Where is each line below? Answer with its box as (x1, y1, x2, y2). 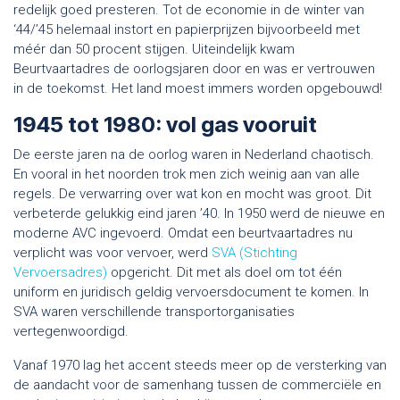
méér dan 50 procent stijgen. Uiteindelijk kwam (13, 40, 295, 57)
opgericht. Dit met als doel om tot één (107, 263, 342, 280)
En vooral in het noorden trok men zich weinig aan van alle (13, 165, 360, 182)
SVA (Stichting (212, 244, 297, 261)
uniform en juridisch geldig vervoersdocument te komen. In (13, 283, 369, 300)
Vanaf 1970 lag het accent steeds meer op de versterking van (13, 356, 387, 373)
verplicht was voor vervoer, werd (13, 244, 212, 261)
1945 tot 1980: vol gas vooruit (13, 111, 317, 137)
